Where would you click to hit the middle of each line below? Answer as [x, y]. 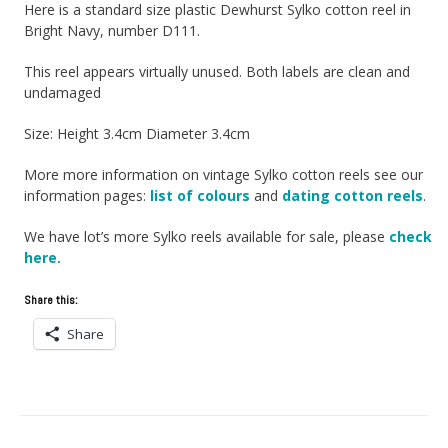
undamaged [63, 92]
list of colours [200, 195]
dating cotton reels [353, 195]
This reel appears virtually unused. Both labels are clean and [217, 71]
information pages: [87, 195]
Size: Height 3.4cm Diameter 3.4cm [137, 133]
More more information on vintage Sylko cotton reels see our [224, 174]
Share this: [51, 299]
